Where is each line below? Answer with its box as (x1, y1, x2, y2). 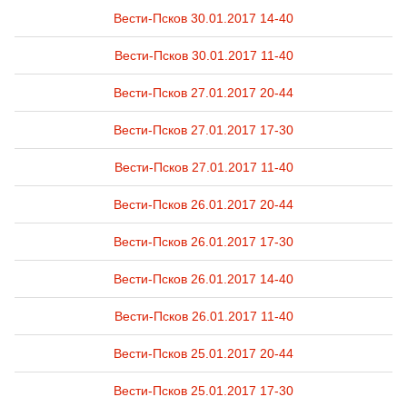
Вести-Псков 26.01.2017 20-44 (114, 197, 293, 212)
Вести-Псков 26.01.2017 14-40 (114, 272, 293, 286)
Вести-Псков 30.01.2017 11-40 (114, 48, 293, 63)
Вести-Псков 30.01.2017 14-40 (114, 11, 293, 25)
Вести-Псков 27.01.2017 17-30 (114, 123, 293, 137)
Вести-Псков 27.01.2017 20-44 (114, 85, 293, 100)
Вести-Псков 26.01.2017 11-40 (114, 309, 293, 323)
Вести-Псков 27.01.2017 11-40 (114, 160, 293, 174)
